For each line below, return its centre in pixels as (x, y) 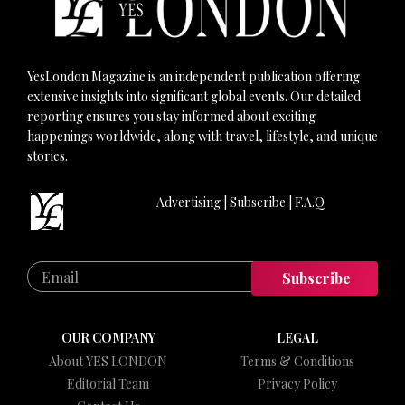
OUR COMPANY (108, 337)
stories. (47, 156)
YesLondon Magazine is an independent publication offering (193, 77)
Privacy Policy (297, 383)
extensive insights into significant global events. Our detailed (194, 97)
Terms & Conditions (297, 361)
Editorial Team (108, 383)
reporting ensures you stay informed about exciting (171, 117)
